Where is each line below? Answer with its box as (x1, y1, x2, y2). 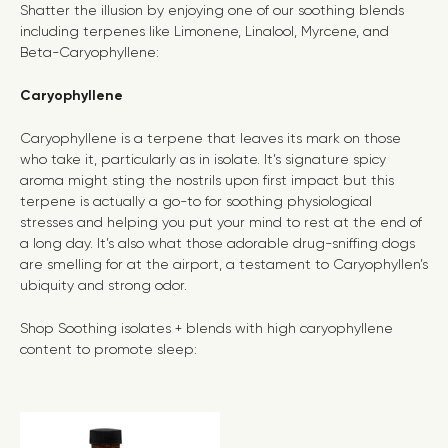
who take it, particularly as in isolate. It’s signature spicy (20, 151, 386, 167)
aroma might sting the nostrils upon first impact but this (20, 172, 394, 188)
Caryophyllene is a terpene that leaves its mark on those (20, 130, 401, 146)
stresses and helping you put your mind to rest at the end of (20, 214, 422, 230)
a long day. (20, 235, 93, 251)
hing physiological (254, 193, 372, 209)
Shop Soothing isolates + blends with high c (20, 320, 307, 336)
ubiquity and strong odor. (20, 277, 187, 293)
